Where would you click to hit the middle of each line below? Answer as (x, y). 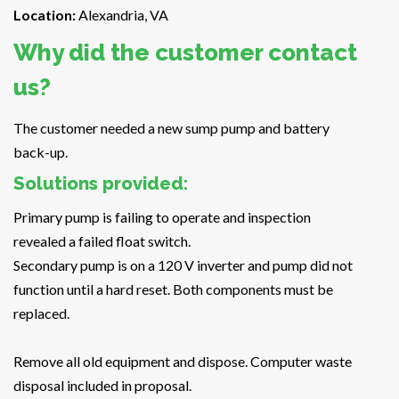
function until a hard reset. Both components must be (173, 289)
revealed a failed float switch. (102, 241)
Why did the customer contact (185, 53)
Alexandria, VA (123, 15)
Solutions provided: (101, 184)
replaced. (41, 313)
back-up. (41, 152)
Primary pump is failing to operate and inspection (162, 217)
